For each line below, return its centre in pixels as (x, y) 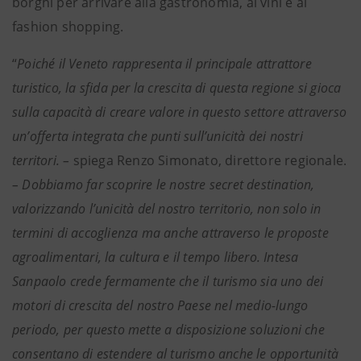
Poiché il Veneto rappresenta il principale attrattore (164, 64)
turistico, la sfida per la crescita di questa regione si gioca (177, 88)
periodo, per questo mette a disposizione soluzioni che (168, 330)
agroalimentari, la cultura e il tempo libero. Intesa (156, 257)
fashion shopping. (68, 27)
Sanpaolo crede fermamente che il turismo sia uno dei (168, 281)
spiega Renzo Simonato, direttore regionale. (208, 160)
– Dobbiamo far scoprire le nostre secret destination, (164, 185)
